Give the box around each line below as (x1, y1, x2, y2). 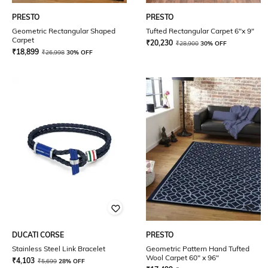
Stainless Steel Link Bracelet (12, 244, 105, 253)
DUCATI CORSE (12, 230, 64, 239)
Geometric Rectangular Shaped (12, 26, 115, 35)
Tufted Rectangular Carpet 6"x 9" (146, 26, 254, 35)
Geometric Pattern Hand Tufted (146, 244, 249, 253)
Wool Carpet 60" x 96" (146, 253, 219, 262)
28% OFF (59, 257, 85, 265)
